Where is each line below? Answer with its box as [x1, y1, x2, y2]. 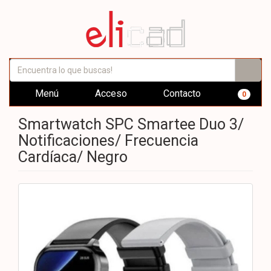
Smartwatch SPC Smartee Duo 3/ [18, 116, 244, 133]
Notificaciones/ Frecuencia [18, 132, 198, 149]
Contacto [161, 88, 201, 99]
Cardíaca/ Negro [18, 148, 128, 166]
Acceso [93, 88, 127, 99]
